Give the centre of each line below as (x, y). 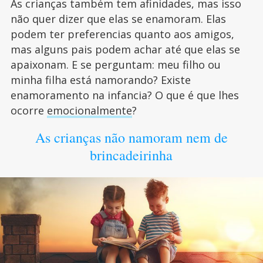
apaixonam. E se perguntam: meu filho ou (115, 65)
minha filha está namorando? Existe (100, 80)
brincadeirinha (131, 155)
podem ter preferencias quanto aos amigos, (122, 34)
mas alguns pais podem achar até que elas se (125, 49)
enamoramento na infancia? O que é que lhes (124, 95)
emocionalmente (89, 110)
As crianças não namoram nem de (131, 137)
